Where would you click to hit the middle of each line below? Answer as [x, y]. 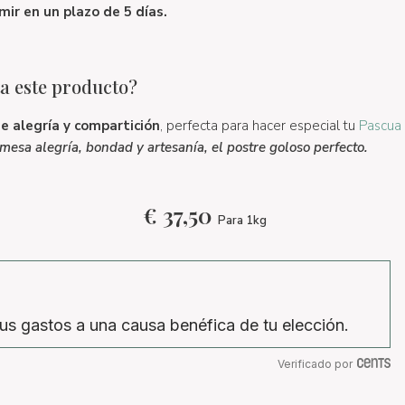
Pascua [380, 126]
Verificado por [315, 363]
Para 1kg [242, 221]
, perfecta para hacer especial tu [259, 126]
